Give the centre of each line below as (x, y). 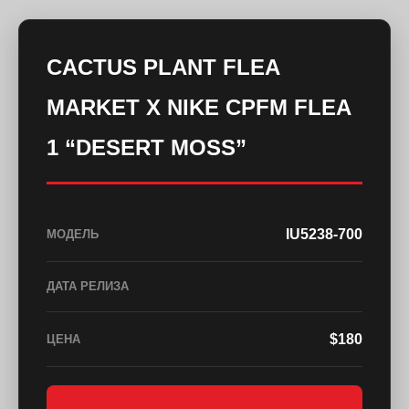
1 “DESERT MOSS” (147, 148)
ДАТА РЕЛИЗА (88, 287)
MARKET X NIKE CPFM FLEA (199, 108)
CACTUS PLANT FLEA (163, 68)
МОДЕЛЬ (73, 234)
